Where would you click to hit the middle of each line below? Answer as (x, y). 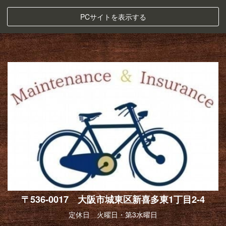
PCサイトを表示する (113, 17)
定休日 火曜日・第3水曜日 (113, 214)
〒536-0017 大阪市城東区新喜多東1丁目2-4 (113, 199)
